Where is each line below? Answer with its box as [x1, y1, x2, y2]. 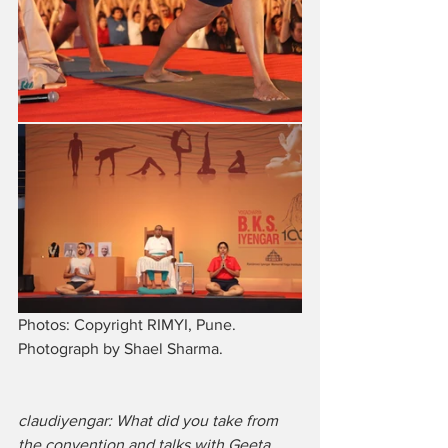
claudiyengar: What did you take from [18, 412, 282, 430]
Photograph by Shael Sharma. [18, 340, 223, 358]
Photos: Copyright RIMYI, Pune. [18, 316, 240, 334]
